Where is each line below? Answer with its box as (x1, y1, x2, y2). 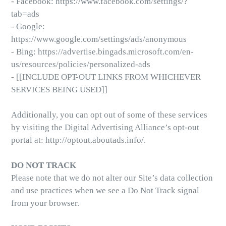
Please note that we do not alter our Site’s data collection (11, 173, 213, 183)
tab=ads (11, 9, 39, 19)
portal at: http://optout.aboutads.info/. (11, 135, 146, 145)
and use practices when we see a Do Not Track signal (11, 186, 199, 195)
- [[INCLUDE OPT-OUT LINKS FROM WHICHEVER (11, 72, 201, 82)
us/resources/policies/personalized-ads (11, 60, 150, 69)
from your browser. (11, 198, 79, 208)
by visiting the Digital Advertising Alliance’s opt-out (11, 123, 199, 132)
